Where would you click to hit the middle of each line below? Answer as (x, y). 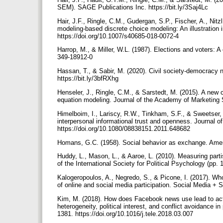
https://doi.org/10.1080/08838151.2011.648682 (125, 128)
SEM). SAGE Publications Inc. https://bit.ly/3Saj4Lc (134, 7)
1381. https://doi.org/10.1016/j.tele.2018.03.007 (126, 214)
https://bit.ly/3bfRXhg (89, 79)
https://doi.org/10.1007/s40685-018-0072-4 (119, 36)
